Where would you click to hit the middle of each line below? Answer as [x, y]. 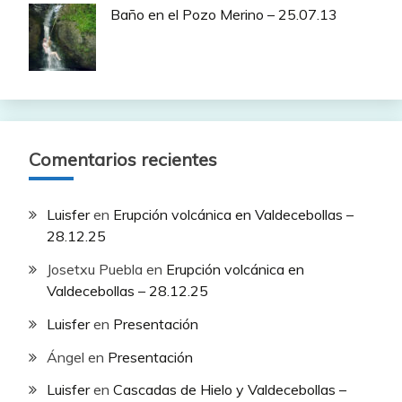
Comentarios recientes [123, 160]
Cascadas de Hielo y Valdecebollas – [230, 390]
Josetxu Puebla [95, 269]
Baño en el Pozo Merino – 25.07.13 [224, 15]
